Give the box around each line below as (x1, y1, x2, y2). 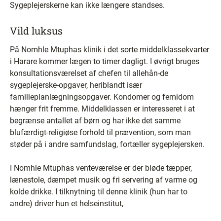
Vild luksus (10, 24, 63, 37)
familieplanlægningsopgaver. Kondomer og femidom (10, 92, 194, 102)
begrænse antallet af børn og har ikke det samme (10, 115, 181, 125)
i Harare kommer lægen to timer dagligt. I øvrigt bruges (10, 56, 199, 66)
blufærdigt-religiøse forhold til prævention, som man (10, 127, 191, 137)
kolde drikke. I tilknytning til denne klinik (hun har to (10, 186, 187, 196)
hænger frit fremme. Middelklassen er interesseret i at (10, 104, 195, 113)
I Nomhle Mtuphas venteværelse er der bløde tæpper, (10, 163, 192, 173)
